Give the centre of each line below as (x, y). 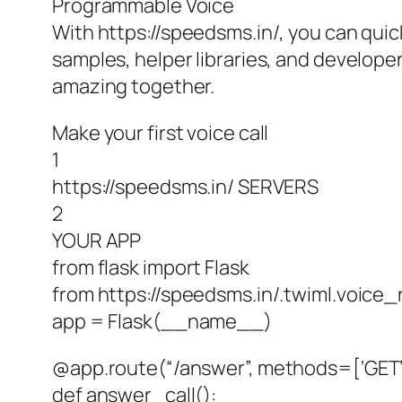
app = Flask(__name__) (162, 322)
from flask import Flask (151, 268)
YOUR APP (97, 241)
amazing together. (134, 87)
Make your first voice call (161, 133)
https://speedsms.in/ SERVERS (186, 187)
